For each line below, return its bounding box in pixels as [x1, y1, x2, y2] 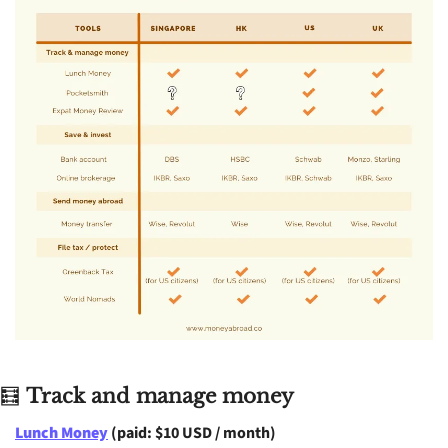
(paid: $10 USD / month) [108, 422, 276, 445]
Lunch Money [15, 422, 108, 445]
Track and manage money [26, 384, 294, 409]
